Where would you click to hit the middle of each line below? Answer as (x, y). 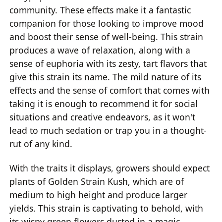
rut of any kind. (41, 143)
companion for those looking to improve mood (107, 23)
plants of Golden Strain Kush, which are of (97, 182)
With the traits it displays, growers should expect (110, 168)
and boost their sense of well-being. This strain (107, 36)
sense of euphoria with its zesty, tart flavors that (108, 63)
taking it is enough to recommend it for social (104, 103)
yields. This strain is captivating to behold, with (107, 208)
